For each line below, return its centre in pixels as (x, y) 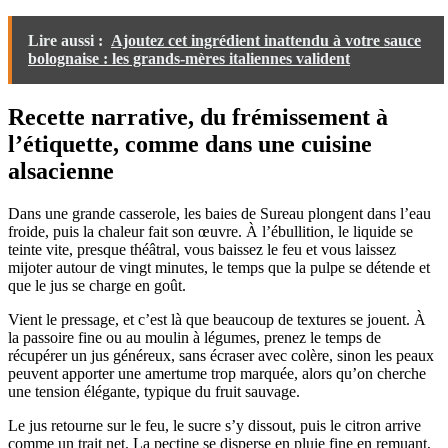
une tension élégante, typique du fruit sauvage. (154, 392)
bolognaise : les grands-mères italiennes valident (189, 59)
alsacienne (61, 171)
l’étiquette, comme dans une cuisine (190, 144)
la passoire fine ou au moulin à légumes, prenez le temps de (194, 338)
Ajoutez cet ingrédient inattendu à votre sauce (266, 41)
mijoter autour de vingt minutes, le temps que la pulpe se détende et (219, 268)
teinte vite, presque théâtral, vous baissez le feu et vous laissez (202, 250)
